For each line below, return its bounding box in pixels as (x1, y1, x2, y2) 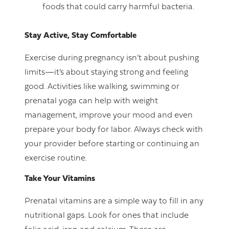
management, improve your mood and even (25, 111, 193, 120)
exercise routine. (25, 154, 87, 163)
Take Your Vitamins (25, 175, 95, 184)
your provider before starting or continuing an (25, 140, 199, 149)
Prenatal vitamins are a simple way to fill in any (25, 197, 203, 206)
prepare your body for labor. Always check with (25, 126, 203, 134)
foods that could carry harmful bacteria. (42, 3, 194, 12)
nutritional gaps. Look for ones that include (25, 212, 189, 220)
